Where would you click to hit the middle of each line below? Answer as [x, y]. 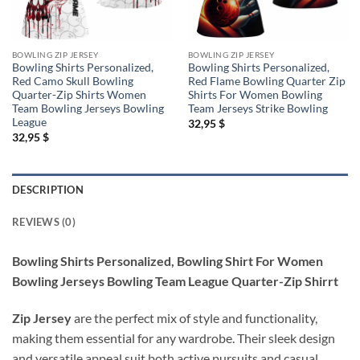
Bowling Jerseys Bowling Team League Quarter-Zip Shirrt [175, 281]
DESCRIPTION [48, 190]
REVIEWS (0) [44, 222]
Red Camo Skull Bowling [72, 82]
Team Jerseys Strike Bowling [258, 109]
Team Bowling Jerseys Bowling [88, 109]
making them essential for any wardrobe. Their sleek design [174, 338]
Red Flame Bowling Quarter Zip [266, 82]
